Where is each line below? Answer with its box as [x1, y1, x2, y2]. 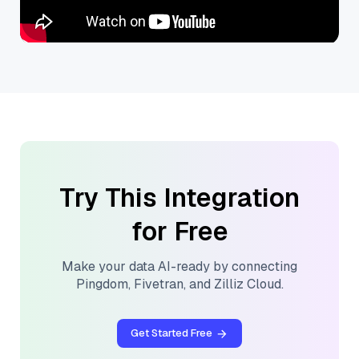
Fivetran [133, 276, 184, 293]
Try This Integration [59, 181, 300, 215]
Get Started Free [131, 326, 212, 341]
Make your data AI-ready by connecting [62, 258, 297, 276]
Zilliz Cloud [213, 276, 281, 293]
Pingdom [75, 276, 128, 293]
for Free [131, 215, 228, 248]
